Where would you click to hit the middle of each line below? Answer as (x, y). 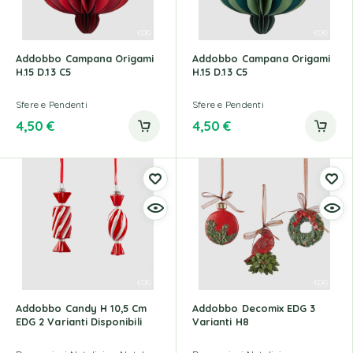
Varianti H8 (221, 321)
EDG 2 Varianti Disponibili (79, 321)
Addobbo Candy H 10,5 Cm (82, 308)
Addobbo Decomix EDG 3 (254, 308)
